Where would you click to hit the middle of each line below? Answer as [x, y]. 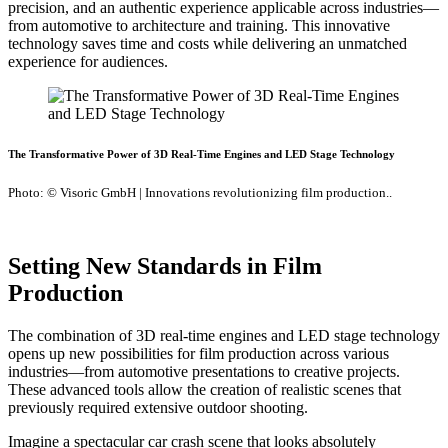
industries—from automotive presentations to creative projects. [204, 371]
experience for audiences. [88, 61]
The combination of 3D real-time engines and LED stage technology [224, 335]
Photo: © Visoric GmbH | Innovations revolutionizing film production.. [200, 192]
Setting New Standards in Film [165, 265]
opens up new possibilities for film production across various [198, 353]
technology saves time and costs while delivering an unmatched [207, 43]
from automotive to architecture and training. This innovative [199, 25]
